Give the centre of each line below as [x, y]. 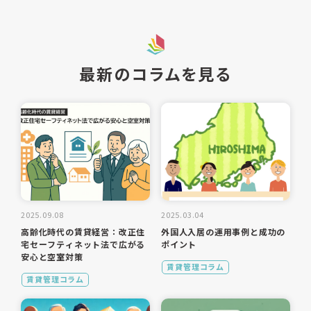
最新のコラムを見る [155, 73]
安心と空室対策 [52, 257]
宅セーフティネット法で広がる [83, 244]
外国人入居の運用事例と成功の [224, 232]
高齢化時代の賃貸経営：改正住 [83, 232]
